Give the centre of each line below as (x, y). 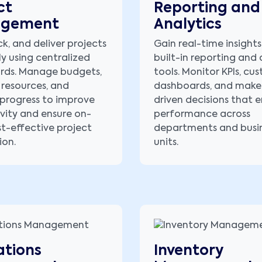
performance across (202, 115)
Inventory (189, 251)
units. (166, 143)
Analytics (188, 25)
